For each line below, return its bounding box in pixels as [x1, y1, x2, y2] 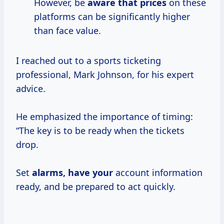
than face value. [34, 24, 101, 37]
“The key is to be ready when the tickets [16, 124, 184, 137]
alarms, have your [32, 166, 113, 179]
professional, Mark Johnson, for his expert [16, 68, 194, 81]
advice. [16, 82, 45, 95]
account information [113, 166, 202, 179]
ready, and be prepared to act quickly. [16, 180, 175, 193]
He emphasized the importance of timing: [16, 110, 193, 123]
